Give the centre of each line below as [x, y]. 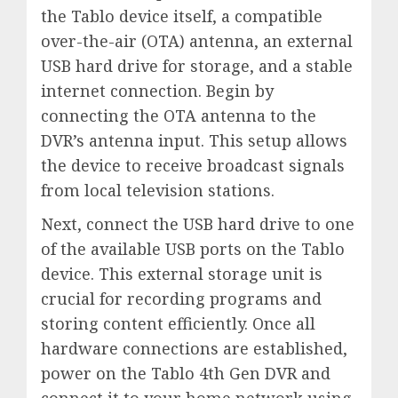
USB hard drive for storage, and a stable [197, 65]
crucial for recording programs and [181, 298]
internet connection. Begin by [157, 90]
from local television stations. [158, 190]
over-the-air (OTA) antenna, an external [197, 40]
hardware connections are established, [194, 348]
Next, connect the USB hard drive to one [198, 223]
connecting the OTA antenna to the [179, 115]
